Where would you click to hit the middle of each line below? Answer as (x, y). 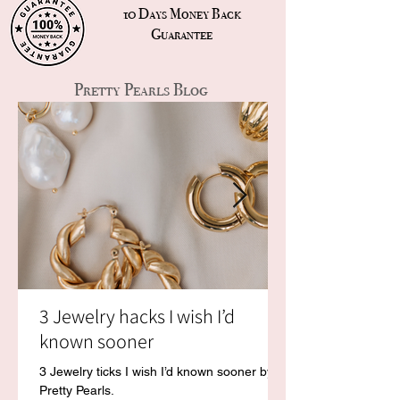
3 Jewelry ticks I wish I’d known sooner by (156, 372)
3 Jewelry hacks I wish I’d (137, 317)
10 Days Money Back (182, 14)
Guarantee (182, 34)
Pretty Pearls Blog (140, 90)
